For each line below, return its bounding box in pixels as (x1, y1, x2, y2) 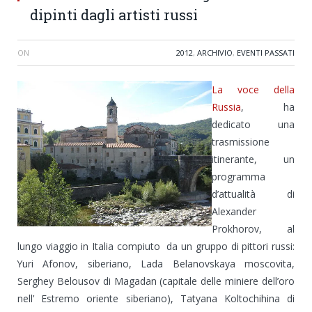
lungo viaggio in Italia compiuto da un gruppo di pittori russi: (17, 239, 295, 253)
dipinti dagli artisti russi (30, 5, 198, 24)
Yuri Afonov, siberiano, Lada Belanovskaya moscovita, (17, 256, 295, 270)
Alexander (212, 204, 256, 218)
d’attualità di (212, 187, 295, 201)
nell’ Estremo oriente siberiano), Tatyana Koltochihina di (17, 291, 295, 305)
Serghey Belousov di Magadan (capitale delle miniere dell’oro (17, 274, 295, 288)
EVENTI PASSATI (237, 47, 295, 58)
